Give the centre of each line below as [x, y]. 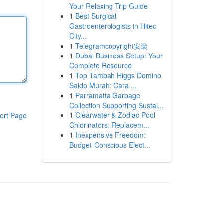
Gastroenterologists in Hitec [112, 26]
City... [78, 36]
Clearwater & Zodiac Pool [115, 115]
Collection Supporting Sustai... [116, 105]
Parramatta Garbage [108, 95]
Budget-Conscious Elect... [110, 145]
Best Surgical [96, 16]
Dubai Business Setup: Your [119, 55]
